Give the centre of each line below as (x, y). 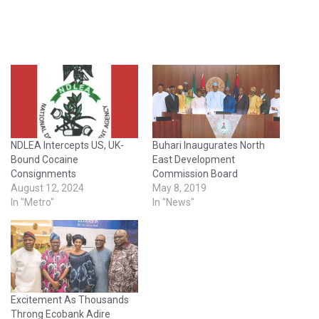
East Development (194, 159)
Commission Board (195, 173)
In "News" (173, 202)
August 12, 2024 (47, 188)
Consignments (43, 173)
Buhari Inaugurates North (209, 145)
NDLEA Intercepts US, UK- (67, 145)
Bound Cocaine (45, 159)
